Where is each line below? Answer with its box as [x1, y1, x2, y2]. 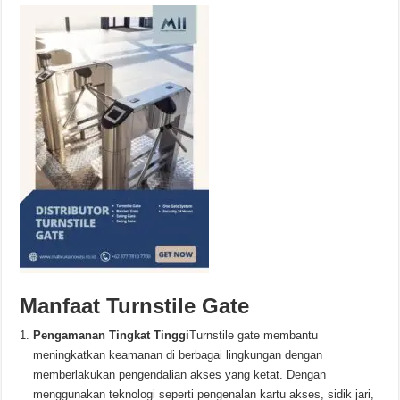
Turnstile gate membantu [189, 329, 319, 342]
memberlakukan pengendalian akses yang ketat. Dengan [33, 368, 327, 381]
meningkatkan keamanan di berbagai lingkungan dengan [33, 348, 323, 362]
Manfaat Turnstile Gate [20, 294, 250, 318]
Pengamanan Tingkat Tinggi [33, 329, 190, 342]
